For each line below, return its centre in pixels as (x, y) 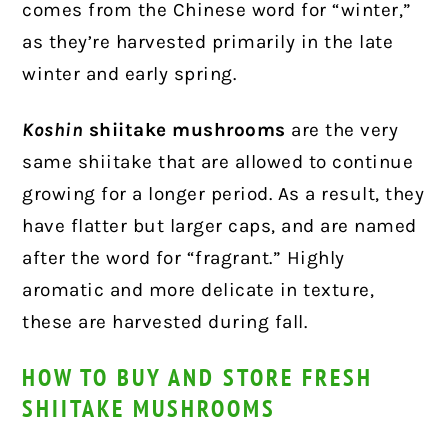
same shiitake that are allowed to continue (218, 161)
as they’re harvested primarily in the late (208, 41)
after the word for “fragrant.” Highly (183, 257)
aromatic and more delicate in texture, (198, 289)
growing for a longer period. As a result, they (223, 193)
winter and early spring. (129, 73)
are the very (342, 129)
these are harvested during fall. (165, 321)
